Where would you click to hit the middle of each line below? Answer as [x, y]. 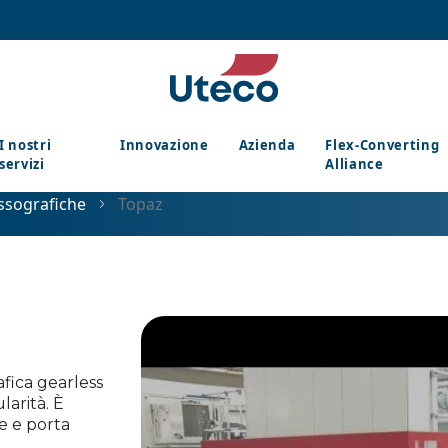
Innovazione [164, 145]
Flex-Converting [382, 145]
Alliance [354, 164]
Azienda [267, 145]
